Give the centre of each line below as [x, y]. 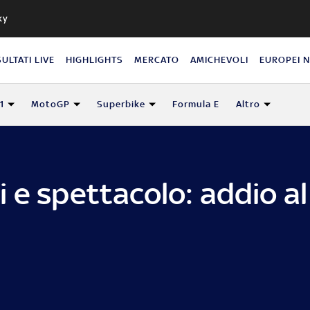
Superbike [121, 104]
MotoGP [50, 104]
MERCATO [157, 60]
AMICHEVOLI [220, 60]
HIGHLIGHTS [95, 60]
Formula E [195, 104]
